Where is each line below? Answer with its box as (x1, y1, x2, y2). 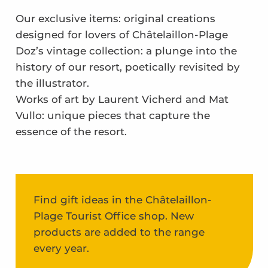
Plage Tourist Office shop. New (33, 210, 194, 223)
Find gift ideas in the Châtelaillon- (33, 194, 212, 206)
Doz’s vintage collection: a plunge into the (15, 45, 237, 57)
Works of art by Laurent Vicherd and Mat (15, 93, 229, 106)
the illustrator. (15, 77, 89, 90)
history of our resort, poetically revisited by (15, 61, 240, 74)
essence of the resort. (15, 126, 127, 138)
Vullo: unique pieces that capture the (15, 109, 210, 122)
